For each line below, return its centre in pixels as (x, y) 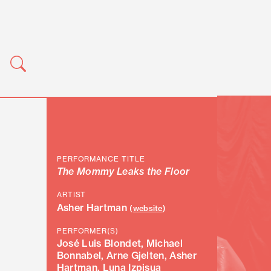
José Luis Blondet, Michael (120, 243)
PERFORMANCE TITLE (101, 158)
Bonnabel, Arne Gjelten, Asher (127, 256)
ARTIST (71, 195)
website (148, 208)
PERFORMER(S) (88, 230)
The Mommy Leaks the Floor (123, 171)
